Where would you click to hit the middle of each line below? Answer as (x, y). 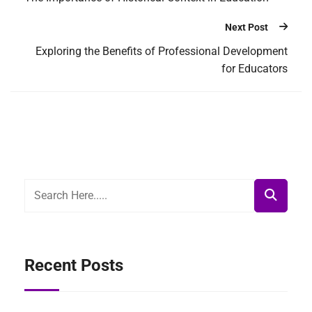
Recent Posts (74, 265)
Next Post (247, 27)
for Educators (255, 68)
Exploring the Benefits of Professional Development (162, 51)
